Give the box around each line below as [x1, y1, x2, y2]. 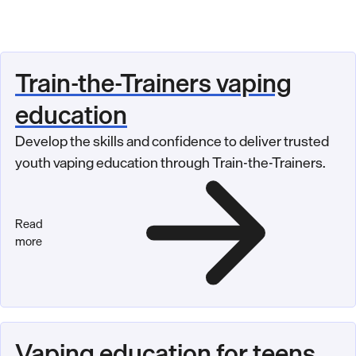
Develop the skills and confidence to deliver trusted [15, 129, 329, 153]
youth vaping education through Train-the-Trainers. [15, 150, 326, 175]
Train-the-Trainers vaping [15, 61, 292, 105]
